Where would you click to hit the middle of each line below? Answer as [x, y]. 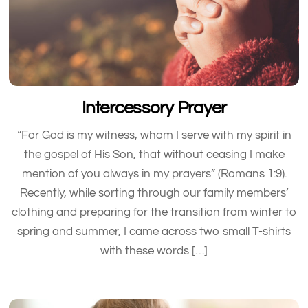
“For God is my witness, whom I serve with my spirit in [154, 135]
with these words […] [154, 251]
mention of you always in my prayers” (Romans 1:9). [154, 174]
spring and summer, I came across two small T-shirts [154, 231]
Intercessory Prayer [154, 108]
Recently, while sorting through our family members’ [154, 193]
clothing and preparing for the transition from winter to [154, 212]
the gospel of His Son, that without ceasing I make [154, 154]
